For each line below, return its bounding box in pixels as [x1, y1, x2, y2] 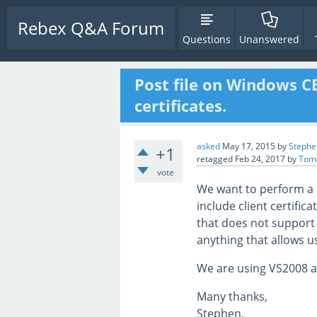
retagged [197, 153, 233, 165]
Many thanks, [197, 289, 267, 304]
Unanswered [239, 33, 299, 46]
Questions [183, 33, 231, 46]
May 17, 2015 [222, 140, 275, 152]
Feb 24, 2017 [235, 153, 285, 165]
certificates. [134, 95, 226, 117]
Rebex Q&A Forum [18, 16, 164, 40]
